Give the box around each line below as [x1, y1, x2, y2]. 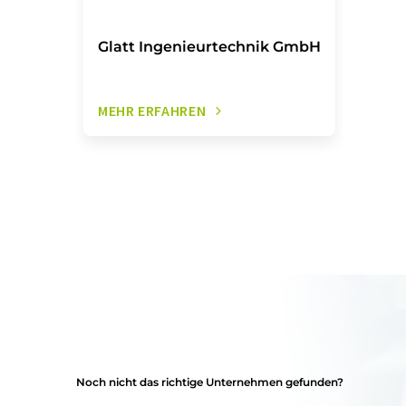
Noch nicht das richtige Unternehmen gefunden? [76, 375, 343, 389]
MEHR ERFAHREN [98, 101, 207, 120]
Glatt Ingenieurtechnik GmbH [98, 38, 321, 55]
